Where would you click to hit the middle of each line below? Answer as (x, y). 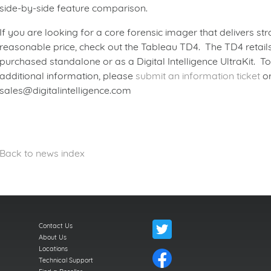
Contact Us (55, 226)
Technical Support (66, 260)
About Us (52, 237)
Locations (53, 249)
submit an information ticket (198, 76)
